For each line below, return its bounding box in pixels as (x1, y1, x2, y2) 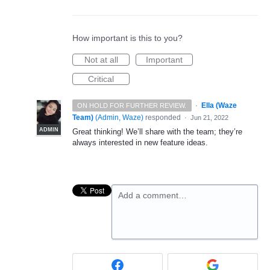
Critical (88, 74, 114, 84)
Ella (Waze (201, 101, 237, 110)
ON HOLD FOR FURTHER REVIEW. (77, 102, 187, 109)
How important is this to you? (72, 33, 183, 43)
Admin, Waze (98, 113, 141, 122)
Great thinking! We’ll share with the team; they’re (72, 127, 242, 136)
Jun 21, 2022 (190, 114, 228, 121)
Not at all (84, 55, 118, 64)
